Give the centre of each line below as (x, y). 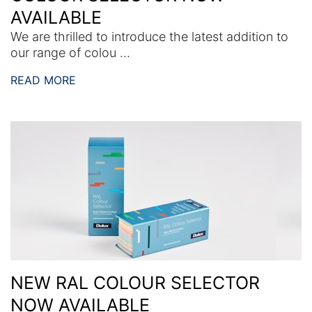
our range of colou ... (70, 52)
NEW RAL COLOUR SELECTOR (135, 282)
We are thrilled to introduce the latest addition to (149, 36)
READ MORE (43, 80)
